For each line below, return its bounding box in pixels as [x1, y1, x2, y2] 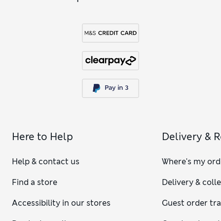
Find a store [12, 177, 57, 187]
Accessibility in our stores [12, 197, 110, 208]
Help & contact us [12, 156, 79, 167]
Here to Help [12, 130, 73, 143]
